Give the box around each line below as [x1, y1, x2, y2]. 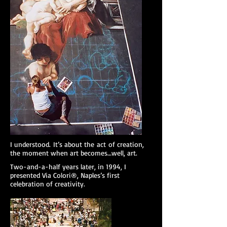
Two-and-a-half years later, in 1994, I [10, 162, 126, 171]
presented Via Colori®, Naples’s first [10, 171, 120, 179]
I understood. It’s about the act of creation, [10, 140, 144, 148]
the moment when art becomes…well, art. [10, 148, 137, 157]
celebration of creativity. [10, 179, 85, 188]
